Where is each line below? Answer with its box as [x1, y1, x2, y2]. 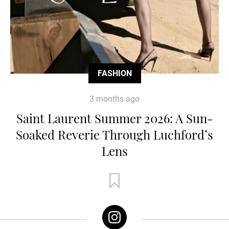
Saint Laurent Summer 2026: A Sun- [16, 109, 213, 126]
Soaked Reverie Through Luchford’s [16, 126, 213, 143]
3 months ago [89, 94, 140, 104]
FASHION [97, 68, 132, 78]
